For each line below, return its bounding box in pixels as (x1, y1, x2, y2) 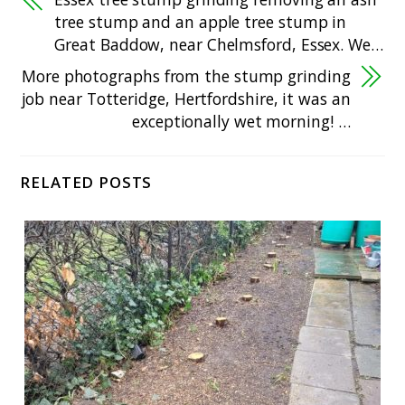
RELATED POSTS (20, 172, 153, 193)
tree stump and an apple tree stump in (54, 10, 347, 33)
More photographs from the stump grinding (22, 64, 351, 87)
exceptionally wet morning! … (132, 109, 351, 132)
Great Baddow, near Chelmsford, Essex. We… (54, 33, 383, 55)
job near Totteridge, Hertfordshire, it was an (21, 87, 351, 109)
